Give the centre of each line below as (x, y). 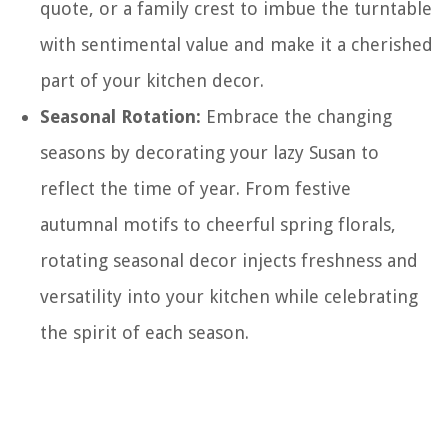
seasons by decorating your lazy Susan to (209, 152)
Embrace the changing (296, 116)
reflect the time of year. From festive (195, 188)
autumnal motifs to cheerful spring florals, (218, 224)
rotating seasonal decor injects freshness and (229, 260)
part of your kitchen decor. (152, 80)
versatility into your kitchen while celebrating (229, 296)
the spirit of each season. (144, 332)
